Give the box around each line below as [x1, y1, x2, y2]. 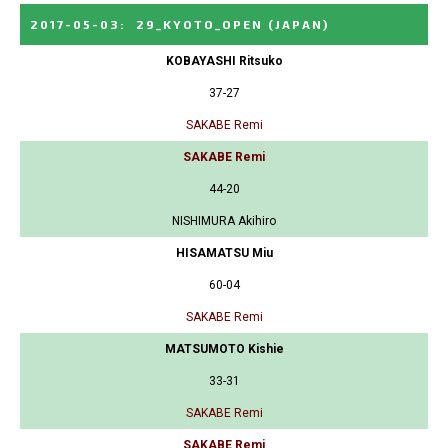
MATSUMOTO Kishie [164, 341, 284, 356]
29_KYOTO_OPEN [136, 16, 263, 31]
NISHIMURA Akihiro [172, 213, 276, 228]
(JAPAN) [268, 16, 329, 31]
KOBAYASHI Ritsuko [165, 53, 283, 68]
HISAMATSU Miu [175, 245, 273, 260]
